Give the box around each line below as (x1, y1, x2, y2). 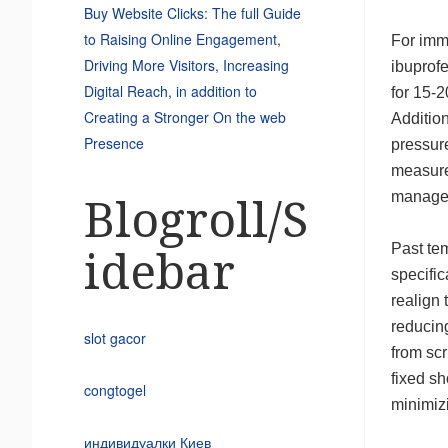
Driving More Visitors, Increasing (83, 55, 289, 76)
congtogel (83, 380, 146, 401)
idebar (83, 244, 235, 302)
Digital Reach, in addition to (83, 81, 257, 102)
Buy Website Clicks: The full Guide (83, 3, 301, 24)
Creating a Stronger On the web (83, 107, 286, 128)
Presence (83, 133, 144, 154)
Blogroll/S (83, 192, 308, 250)
